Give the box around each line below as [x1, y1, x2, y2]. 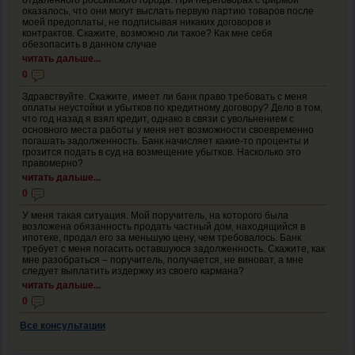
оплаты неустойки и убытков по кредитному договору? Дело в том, [22, 101, 323, 113]
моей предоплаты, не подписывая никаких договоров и [22, 16, 271, 28]
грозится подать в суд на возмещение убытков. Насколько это [22, 146, 301, 158]
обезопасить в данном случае [22, 38, 157, 50]
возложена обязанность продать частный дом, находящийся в [22, 220, 305, 232]
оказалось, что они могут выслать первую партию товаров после [22, 5, 314, 17]
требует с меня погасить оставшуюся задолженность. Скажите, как [22, 242, 325, 254]
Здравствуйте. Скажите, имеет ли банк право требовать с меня [22, 90, 307, 102]
